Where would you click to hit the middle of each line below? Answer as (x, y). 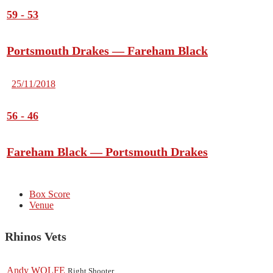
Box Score (50, 194)
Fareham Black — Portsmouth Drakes (107, 152)
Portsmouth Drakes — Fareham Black (107, 51)
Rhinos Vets (36, 236)
